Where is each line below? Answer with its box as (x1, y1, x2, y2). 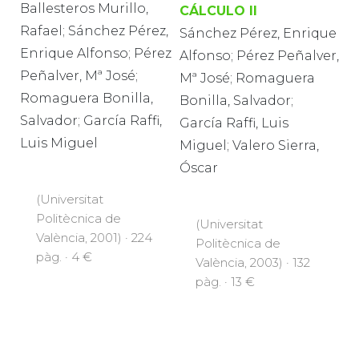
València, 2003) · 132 (196, 255, 310, 271)
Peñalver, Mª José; (20, 67, 138, 83)
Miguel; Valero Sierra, (179, 138, 319, 154)
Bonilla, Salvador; (179, 93, 293, 109)
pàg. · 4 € (36, 248, 92, 264)
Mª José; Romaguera (179, 71, 315, 87)
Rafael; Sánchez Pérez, (20, 22, 168, 38)
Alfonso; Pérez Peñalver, (179, 48, 339, 64)
